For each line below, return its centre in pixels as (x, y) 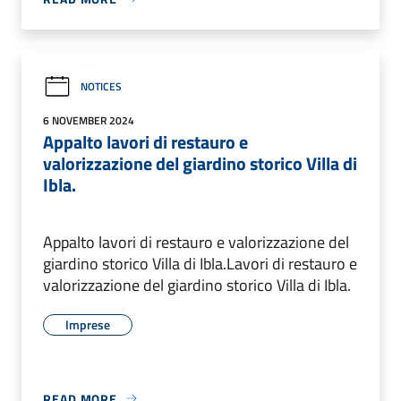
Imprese (88, 324)
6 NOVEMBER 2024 (89, 120)
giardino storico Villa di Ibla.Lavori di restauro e (200, 263)
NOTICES (101, 87)
